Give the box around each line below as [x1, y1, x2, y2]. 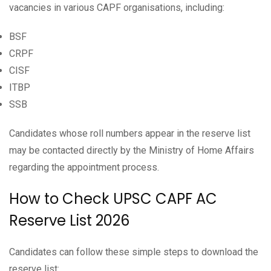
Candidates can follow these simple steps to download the [9, 246, 258, 258]
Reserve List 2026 [9, 210, 129, 230]
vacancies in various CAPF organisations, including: [9, 1, 224, 13]
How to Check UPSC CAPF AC [9, 188, 217, 209]
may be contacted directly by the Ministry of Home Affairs [9, 144, 254, 156]
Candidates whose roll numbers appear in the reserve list [9, 127, 250, 139]
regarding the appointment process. [9, 161, 159, 173]
